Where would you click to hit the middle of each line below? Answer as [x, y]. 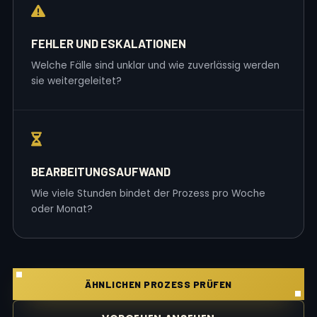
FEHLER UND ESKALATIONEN [109, 43]
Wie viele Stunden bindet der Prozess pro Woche [148, 194]
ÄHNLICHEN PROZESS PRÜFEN [158, 284]
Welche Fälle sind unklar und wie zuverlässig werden [155, 65]
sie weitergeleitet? [76, 81]
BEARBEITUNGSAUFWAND [101, 171]
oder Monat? [62, 209]
